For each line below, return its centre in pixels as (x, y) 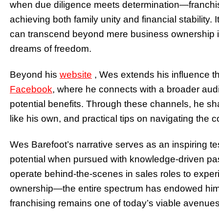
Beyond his (35, 75)
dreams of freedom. (51, 49)
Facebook (31, 89)
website (76, 75)
